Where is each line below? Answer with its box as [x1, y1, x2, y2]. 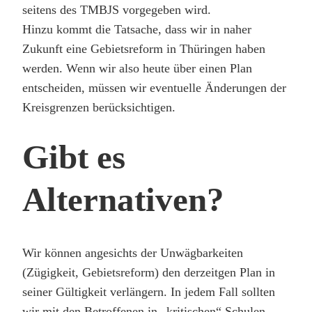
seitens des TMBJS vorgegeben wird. [22, 2, 211, 17]
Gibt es [22, 137, 125, 176]
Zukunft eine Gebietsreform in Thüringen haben [22, 41, 265, 56]
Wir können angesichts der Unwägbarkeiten [22, 246, 243, 260]
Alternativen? [22, 180, 224, 219]
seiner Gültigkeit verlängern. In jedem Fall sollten [22, 285, 275, 299]
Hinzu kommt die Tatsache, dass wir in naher [22, 22, 251, 36]
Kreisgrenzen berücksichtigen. [22, 100, 175, 114]
